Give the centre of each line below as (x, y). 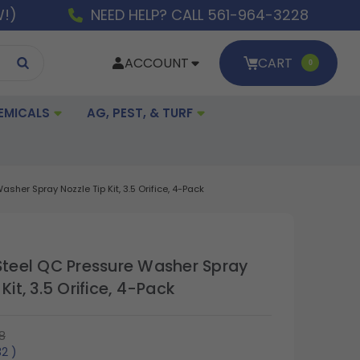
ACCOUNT (157, 63)
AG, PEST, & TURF (141, 112)
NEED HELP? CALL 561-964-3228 (200, 15)
